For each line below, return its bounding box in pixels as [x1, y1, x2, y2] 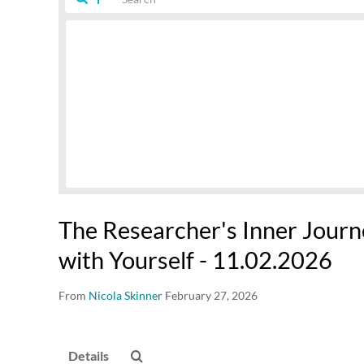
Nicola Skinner [89, 288, 162, 302]
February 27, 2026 [165, 288, 258, 302]
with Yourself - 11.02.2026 [58, 245, 332, 274]
